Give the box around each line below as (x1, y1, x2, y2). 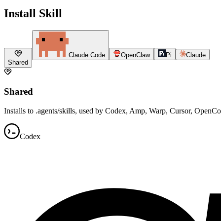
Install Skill (4, 6, 62, 20)
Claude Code (69, 51, 105, 59)
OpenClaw (121, 51, 150, 59)
